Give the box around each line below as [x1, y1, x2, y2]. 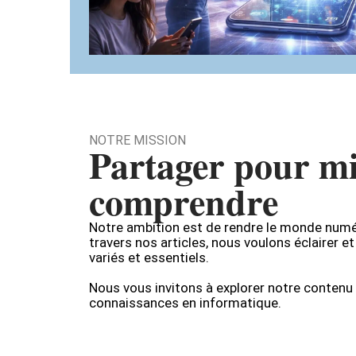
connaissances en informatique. [89, 295, 281, 311]
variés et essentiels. [89, 250, 209, 265]
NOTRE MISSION [89, 133, 186, 148]
